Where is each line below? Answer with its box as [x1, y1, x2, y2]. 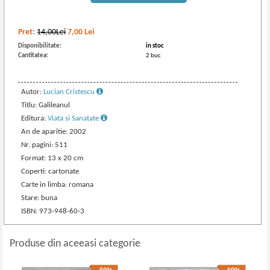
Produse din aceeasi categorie [10, 238, 141, 250]
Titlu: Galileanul [21, 101, 71, 109]
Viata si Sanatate [48, 115, 101, 122]
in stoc [146, 43, 165, 49]
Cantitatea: [18, 52, 49, 59]
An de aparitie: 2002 [21, 128, 87, 136]
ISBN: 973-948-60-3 [21, 207, 85, 215]
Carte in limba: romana [21, 181, 94, 189]
